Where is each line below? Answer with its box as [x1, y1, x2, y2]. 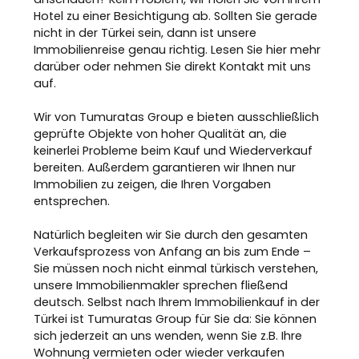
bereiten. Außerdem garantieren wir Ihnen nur [34, 159, 296, 175]
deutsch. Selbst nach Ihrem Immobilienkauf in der [34, 294, 321, 310]
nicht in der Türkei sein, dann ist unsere [34, 25, 257, 41]
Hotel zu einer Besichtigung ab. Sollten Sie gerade [34, 8, 318, 24]
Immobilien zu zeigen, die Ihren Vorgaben [34, 176, 272, 192]
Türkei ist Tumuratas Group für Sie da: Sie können [34, 311, 317, 327]
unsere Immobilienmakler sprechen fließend [34, 277, 288, 293]
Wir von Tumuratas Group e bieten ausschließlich [34, 109, 320, 125]
